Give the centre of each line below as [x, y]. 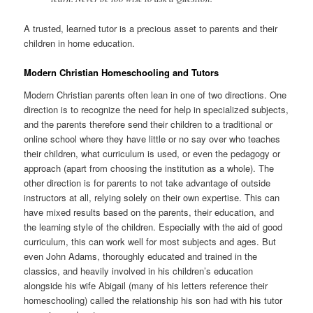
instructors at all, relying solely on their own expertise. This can [152, 198]
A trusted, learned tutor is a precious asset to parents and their [151, 29]
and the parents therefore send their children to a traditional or [148, 124]
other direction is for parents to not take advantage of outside [147, 183]
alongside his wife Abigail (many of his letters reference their [146, 286]
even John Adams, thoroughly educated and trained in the [141, 256]
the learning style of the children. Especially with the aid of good [153, 227]
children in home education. [80, 43]
